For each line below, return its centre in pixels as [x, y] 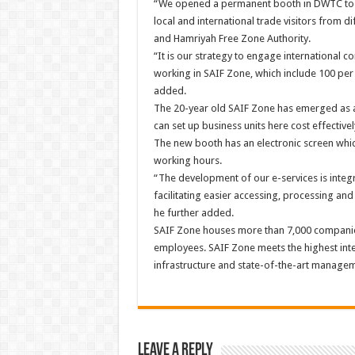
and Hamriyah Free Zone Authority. [232, 38]
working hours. [187, 160]
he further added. [193, 213]
